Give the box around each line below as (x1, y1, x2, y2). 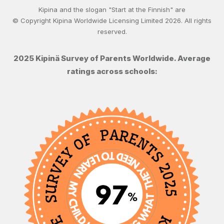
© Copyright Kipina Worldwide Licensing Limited (12, 16, 165, 24)
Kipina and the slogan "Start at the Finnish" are (38, 5, 185, 13)
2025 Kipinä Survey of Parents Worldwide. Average (13, 53, 210, 63)
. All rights (181, 16, 211, 24)
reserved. (97, 27, 127, 35)
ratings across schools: (66, 66, 157, 76)
